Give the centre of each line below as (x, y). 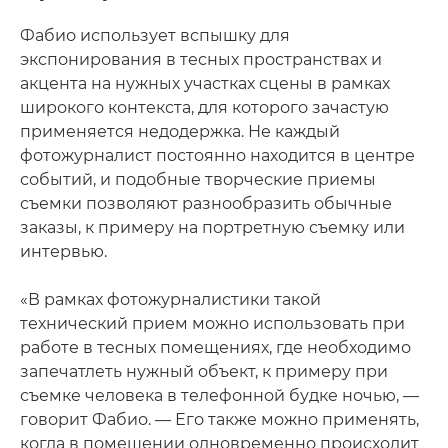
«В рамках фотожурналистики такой (170, 300)
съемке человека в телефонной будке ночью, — (219, 396)
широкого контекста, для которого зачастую (204, 108)
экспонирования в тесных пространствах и (201, 60)
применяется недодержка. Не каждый (180, 132)
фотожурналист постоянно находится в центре (217, 156)
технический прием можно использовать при (212, 324)
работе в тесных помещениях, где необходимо (215, 348)
